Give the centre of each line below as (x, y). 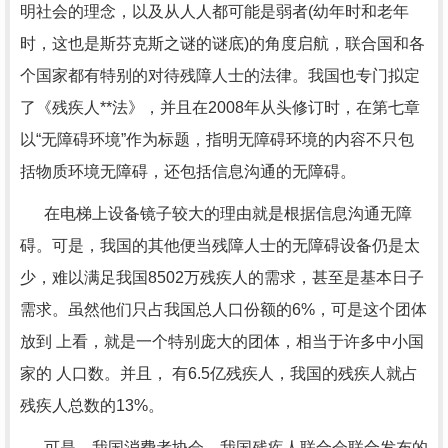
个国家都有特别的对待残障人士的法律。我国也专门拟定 (220, 75)
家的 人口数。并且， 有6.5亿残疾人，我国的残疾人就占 (219, 373)
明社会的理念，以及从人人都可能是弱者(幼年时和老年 (214, 11)
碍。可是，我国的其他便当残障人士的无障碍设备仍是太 (220, 245)
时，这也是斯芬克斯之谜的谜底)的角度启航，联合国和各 (222, 43)
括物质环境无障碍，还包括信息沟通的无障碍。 (188, 171)
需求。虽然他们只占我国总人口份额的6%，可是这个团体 (223, 309)
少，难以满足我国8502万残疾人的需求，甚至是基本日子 (222, 277)
